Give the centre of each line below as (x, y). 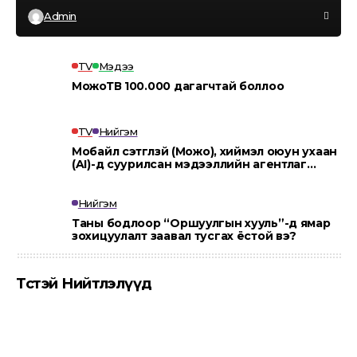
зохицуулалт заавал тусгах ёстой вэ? (184, 235)
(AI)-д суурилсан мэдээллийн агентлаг (189, 164)
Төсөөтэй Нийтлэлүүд (84, 283)
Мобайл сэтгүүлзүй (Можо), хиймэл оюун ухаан (204, 151)
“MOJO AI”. (105, 177)
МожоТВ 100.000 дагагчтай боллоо (178, 86)
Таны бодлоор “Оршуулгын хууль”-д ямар (201, 223)
